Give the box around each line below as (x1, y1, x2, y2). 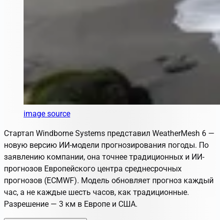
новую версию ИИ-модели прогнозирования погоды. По (4, 140, 209, 150)
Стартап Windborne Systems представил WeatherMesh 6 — (4, 128, 215, 138)
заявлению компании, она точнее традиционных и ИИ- (4, 152, 204, 162)
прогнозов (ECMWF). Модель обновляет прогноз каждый (4, 175, 214, 185)
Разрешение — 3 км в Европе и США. (4, 199, 137, 209)
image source (24, 109, 70, 118)
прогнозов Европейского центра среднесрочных (4, 164, 182, 173)
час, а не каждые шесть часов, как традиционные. (4, 187, 189, 197)
